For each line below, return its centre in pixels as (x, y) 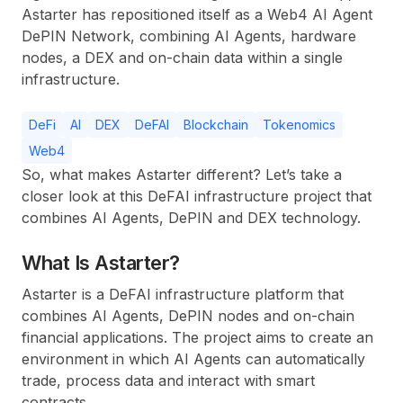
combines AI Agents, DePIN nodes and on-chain (188, 316)
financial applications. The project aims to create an (197, 337)
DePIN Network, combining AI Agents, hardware (189, 36)
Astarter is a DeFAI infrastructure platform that (183, 294)
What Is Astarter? (101, 263)
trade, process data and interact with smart (168, 381)
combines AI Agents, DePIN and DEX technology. (191, 218)
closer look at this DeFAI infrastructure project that (197, 196)
